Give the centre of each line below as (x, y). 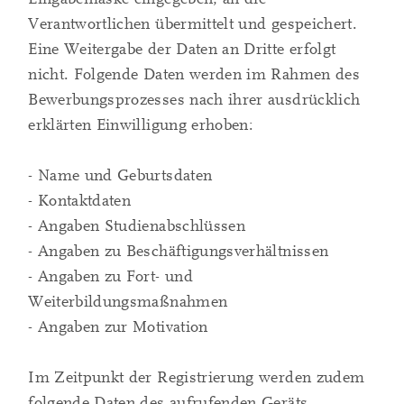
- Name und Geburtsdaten (120, 176)
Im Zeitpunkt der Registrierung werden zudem (197, 378)
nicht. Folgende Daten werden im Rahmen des (194, 75)
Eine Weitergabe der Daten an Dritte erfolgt (182, 50)
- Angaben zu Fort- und (110, 277)
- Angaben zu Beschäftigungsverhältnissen (179, 252)
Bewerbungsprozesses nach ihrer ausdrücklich (194, 100)
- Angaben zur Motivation (118, 327)
